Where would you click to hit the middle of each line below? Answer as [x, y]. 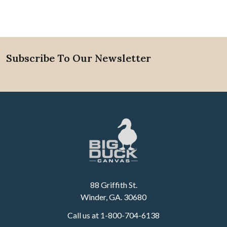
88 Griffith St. [113, 185]
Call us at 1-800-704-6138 [113, 215]
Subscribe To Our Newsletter [79, 58]
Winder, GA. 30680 [113, 197]
